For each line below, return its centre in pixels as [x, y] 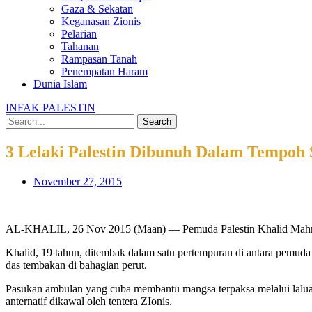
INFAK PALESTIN [50, 108]
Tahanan [80, 46]
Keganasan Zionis [101, 21]
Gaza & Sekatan [97, 9]
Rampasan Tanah [99, 59]
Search [157, 122]
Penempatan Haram [104, 71]
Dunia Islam [60, 84]
